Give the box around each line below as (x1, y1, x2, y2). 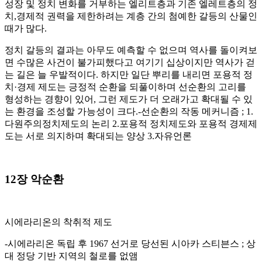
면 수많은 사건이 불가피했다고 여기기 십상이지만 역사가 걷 (5, 57, 255, 67)
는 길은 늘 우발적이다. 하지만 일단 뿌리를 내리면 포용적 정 (5, 69, 253, 80)
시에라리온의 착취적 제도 (5, 216, 112, 227)
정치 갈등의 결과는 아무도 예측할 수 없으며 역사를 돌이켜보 (5, 44, 257, 55)
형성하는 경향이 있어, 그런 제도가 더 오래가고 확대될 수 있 (5, 94, 253, 104)
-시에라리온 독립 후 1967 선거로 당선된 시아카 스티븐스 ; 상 (5, 238, 256, 249)
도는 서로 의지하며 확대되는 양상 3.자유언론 (5, 130, 192, 141)
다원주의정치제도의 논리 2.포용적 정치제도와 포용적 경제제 (5, 118, 257, 129)
